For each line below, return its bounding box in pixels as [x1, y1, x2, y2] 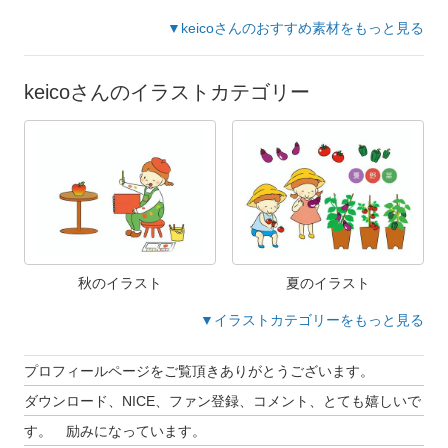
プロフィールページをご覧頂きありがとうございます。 [24, 362, 374, 379]
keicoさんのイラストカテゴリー [24, 81, 310, 104]
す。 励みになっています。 [24, 422, 206, 439]
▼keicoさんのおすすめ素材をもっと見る [167, 20, 424, 37]
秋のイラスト [78, 274, 162, 291]
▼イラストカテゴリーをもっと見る [200, 311, 424, 328]
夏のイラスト [286, 274, 370, 291]
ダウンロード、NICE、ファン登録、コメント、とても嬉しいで [24, 392, 421, 409]
